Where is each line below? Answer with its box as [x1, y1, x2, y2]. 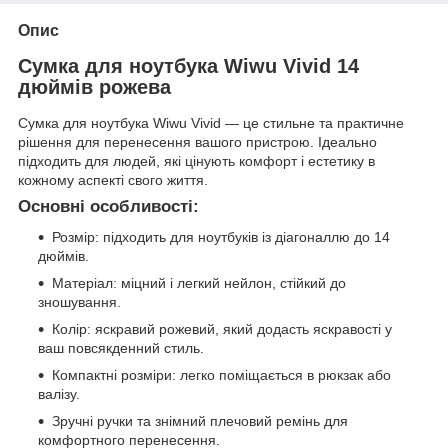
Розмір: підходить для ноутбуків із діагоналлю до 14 [52, 228, 390, 245]
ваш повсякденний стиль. [38, 339, 204, 356]
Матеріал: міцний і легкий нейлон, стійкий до [52, 274, 346, 291]
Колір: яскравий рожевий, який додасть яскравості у [52, 320, 392, 337]
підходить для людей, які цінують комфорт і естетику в [18, 153, 375, 170]
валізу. [38, 385, 80, 402]
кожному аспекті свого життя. [18, 172, 208, 189]
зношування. [38, 293, 121, 310]
